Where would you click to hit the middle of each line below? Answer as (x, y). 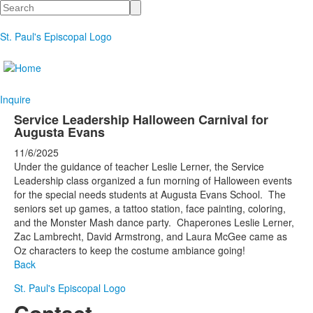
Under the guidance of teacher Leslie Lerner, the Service (139, 166)
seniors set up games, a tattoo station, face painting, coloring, (150, 208)
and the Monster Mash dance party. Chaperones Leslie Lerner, (154, 222)
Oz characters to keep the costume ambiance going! (130, 250)
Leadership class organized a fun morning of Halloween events (153, 180)
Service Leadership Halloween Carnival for (141, 119)
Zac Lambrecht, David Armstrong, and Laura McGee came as (151, 236)
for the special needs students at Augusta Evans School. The (150, 194)
